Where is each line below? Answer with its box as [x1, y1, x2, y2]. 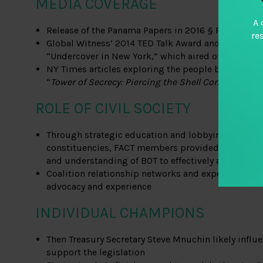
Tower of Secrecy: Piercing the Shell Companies [50, 76, 252, 88]
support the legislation [46, 247, 146, 258]
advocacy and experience [46, 181, 152, 193]
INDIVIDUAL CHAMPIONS [35, 204, 205, 222]
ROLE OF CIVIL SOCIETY [35, 99, 191, 118]
